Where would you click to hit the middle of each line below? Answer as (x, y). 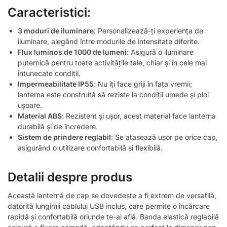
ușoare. (30, 105)
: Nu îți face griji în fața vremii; (143, 84)
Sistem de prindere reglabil (64, 137)
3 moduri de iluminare (56, 30)
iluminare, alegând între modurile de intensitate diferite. (109, 41)
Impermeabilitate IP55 (56, 84)
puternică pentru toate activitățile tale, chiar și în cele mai (112, 62)
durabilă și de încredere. (58, 126)
